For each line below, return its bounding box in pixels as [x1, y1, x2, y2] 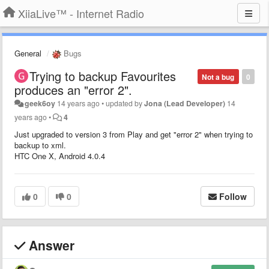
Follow [219, 190, 247, 202]
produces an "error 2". [14, 80, 132, 98]
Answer [25, 235, 74, 254]
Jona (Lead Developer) [144, 97, 226, 109]
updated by [106, 97, 145, 109]
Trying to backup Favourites [29, 67, 176, 85]
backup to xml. [14, 139, 66, 151]
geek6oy [25, 97, 56, 109]
